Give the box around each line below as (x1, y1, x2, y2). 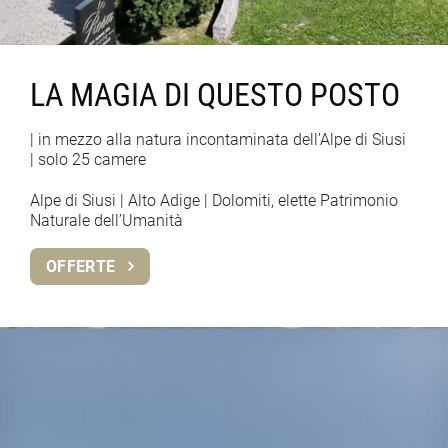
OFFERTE (46, 256, 120, 276)
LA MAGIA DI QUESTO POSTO (30, 75, 400, 114)
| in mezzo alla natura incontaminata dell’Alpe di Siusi (30, 130, 406, 150)
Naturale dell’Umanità (30, 210, 183, 230)
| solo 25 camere (30, 150, 146, 170)
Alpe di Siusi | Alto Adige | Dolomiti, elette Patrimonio (30, 190, 398, 210)
